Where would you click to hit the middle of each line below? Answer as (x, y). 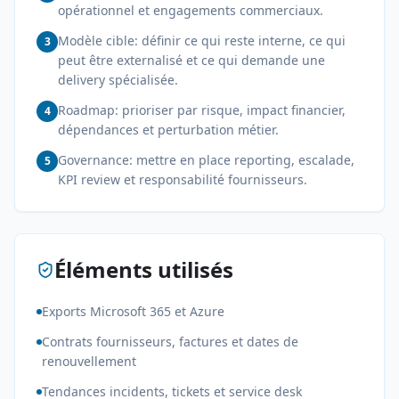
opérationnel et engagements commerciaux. (191, 10)
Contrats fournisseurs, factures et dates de (170, 342)
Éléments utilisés (144, 269)
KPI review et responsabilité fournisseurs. (183, 179)
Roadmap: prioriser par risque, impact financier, (202, 110)
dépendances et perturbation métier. (168, 130)
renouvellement (89, 361)
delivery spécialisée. (118, 80)
